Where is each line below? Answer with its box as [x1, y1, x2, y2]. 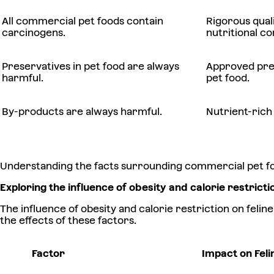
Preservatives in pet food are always [2, 61, 179, 73]
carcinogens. [2, 27, 65, 39]
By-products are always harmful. [2, 106, 162, 118]
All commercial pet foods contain [2, 15, 163, 28]
